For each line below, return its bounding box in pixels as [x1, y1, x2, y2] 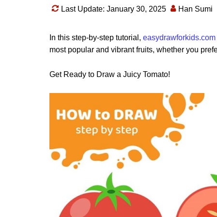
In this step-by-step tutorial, [49, 33, 143, 42]
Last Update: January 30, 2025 [61, 4, 166, 13]
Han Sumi [178, 4, 213, 13]
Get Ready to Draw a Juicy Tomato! [49, 70, 170, 78]
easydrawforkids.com [143, 33, 216, 42]
